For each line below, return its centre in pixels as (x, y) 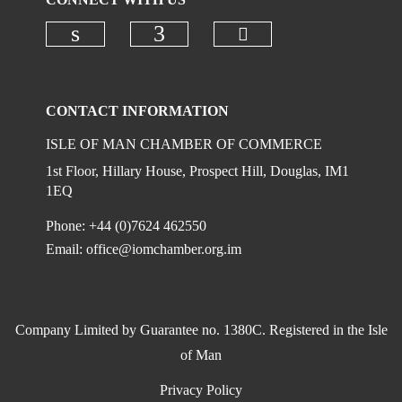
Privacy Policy (201, 390)
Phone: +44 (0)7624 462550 (127, 226)
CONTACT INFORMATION (138, 111)
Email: (66, 249)
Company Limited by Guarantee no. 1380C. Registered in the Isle (201, 330)
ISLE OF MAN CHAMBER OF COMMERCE (184, 144)
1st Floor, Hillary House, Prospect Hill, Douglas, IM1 (198, 171)
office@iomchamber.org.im (164, 249)
